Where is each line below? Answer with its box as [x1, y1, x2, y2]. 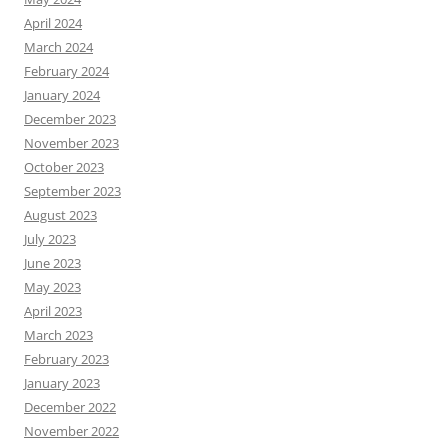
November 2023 [24, 134, 119, 152]
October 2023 [24, 158, 104, 176]
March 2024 [24, 38, 93, 56]
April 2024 [24, 14, 82, 32]
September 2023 [24, 182, 121, 200]
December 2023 [24, 110, 116, 128]
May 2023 [24, 278, 81, 296]
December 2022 [24, 398, 116, 416]
